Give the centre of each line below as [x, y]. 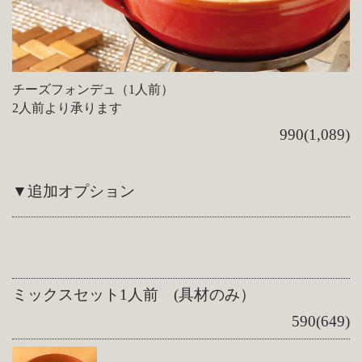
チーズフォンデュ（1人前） [93, 90]
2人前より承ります [67, 108]
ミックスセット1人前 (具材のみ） [134, 295]
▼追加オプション [74, 192]
